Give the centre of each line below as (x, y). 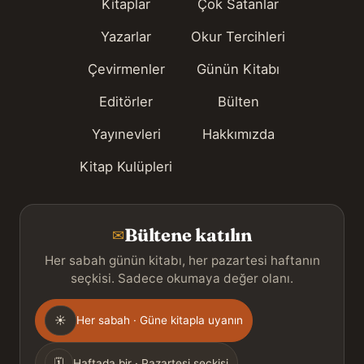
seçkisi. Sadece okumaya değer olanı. (182, 278)
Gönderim (70, 310)
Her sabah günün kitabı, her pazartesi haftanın (182, 260)
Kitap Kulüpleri (126, 166)
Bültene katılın (188, 235)
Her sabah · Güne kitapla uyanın (160, 320)
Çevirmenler (126, 69)
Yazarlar (126, 36)
